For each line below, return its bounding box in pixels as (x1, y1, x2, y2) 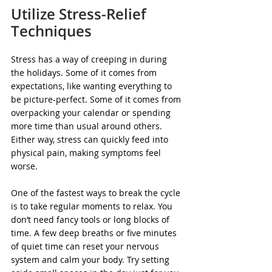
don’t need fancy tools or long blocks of (11, 214, 172, 225)
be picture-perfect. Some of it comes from (11, 93, 183, 105)
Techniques (11, 21, 92, 41)
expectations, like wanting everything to (11, 80, 174, 92)
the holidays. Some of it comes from (11, 67, 159, 78)
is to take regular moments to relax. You (11, 200, 175, 212)
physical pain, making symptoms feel (11, 147, 163, 158)
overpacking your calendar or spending (11, 107, 173, 118)
